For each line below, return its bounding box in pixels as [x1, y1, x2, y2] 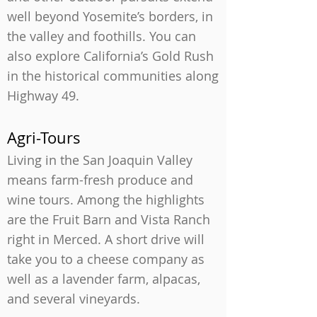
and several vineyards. [7, 290, 140, 307]
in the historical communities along [7, 67, 219, 84]
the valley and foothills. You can [7, 28, 196, 45]
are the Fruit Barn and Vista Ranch [7, 211, 210, 228]
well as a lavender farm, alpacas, [7, 270, 200, 287]
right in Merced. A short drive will [7, 231, 204, 248]
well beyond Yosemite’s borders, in [7, 8, 213, 25]
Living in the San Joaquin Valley [7, 151, 192, 168]
